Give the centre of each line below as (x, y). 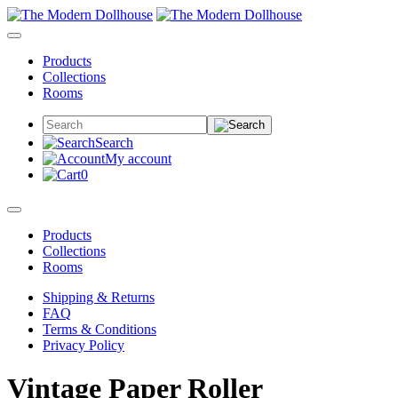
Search (114, 143)
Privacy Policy (84, 345)
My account (138, 159)
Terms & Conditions (99, 329)
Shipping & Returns (99, 297)
